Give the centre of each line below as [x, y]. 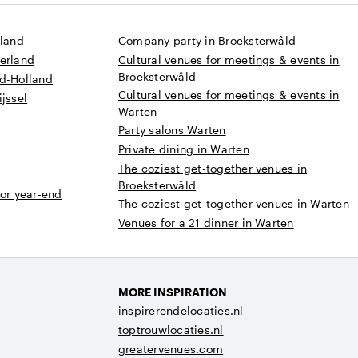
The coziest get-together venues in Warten [234, 204]
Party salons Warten [172, 130]
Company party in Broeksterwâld [207, 41]
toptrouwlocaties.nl [171, 330]
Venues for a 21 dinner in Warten [206, 223]
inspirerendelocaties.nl [181, 311]
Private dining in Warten [184, 149]
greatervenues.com [171, 349]
